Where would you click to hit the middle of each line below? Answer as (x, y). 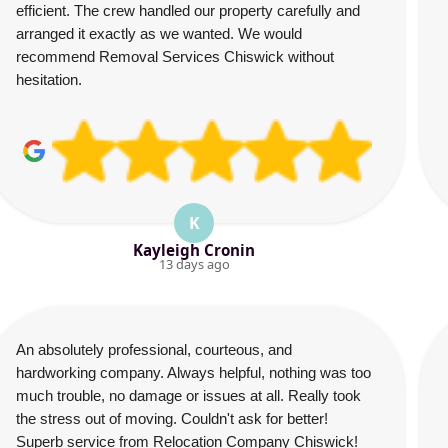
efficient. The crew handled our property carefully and (188, 10)
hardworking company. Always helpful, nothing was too (193, 372)
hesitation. (49, 79)
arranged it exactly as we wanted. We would (159, 33)
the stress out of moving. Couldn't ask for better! (172, 418)
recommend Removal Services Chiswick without (175, 56)
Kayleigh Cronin (194, 250)
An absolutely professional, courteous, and (154, 349)
